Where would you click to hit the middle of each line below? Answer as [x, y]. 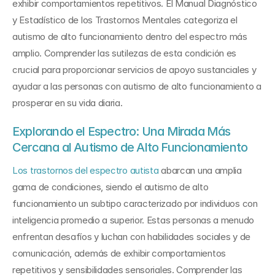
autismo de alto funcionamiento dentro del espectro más [130, 37]
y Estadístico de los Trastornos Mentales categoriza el [125, 20]
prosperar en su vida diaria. [68, 103]
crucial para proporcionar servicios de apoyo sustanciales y [134, 70]
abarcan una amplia [200, 170]
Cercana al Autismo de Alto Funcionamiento [130, 147]
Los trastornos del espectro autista [86, 170]
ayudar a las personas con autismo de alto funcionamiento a [137, 86]
